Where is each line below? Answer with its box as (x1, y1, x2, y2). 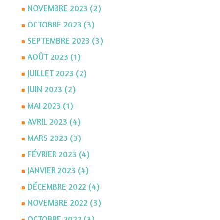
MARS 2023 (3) (27, 133, 81, 143)
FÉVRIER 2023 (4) (27, 149, 90, 160)
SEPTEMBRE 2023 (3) (27, 35, 103, 46)
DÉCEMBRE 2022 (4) (27, 181, 100, 192)
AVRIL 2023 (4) (27, 116, 81, 127)
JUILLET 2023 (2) (27, 68, 87, 79)
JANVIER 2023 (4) (27, 165, 89, 176)
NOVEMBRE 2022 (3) (27, 197, 101, 208)
